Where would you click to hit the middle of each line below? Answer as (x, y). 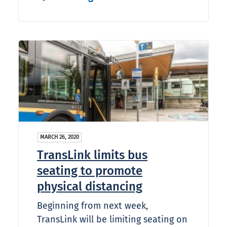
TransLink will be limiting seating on (112, 220)
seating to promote (90, 171)
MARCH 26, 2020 (60, 137)
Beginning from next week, (92, 206)
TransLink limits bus (92, 155)
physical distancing (90, 187)
